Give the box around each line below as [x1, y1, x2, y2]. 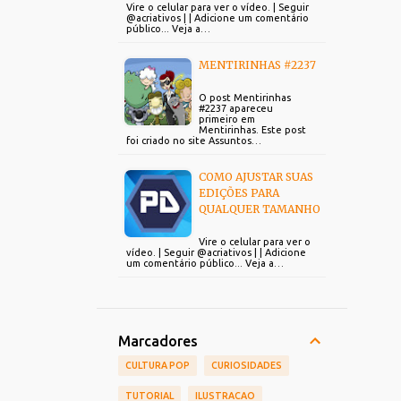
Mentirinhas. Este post [199, 124, 306, 135]
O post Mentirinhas [199, 92, 291, 103]
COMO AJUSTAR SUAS [199, 170, 313, 183]
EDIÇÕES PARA [199, 186, 279, 200]
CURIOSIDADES [211, 360, 282, 371]
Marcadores [118, 333, 198, 349]
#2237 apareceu [199, 103, 273, 114]
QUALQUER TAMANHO [199, 202, 320, 216]
